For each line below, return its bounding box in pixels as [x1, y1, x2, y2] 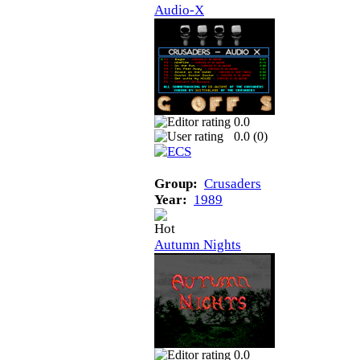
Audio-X [154, 2, 204, 18]
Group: [154, 175, 198, 191]
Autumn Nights [154, 236, 241, 252]
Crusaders [204, 175, 261, 191]
